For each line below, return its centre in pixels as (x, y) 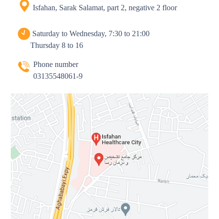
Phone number (54, 64)
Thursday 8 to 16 (57, 45)
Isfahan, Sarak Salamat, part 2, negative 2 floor (104, 8)
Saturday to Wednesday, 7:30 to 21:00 (90, 33)
